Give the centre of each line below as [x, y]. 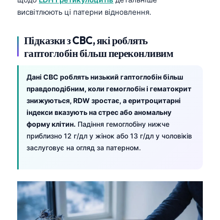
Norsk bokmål [61, 197]
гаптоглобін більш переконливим [99, 53]
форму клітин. [51, 124]
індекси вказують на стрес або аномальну [99, 112]
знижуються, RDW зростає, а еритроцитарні [104, 100]
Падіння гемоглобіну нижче [123, 124]
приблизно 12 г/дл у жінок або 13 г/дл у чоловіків [109, 136]
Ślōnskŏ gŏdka [63, 214]
